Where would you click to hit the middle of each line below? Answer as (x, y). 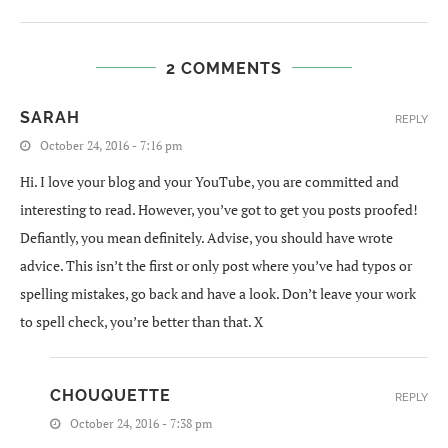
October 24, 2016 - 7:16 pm (111, 145)
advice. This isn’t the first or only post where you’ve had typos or (216, 265)
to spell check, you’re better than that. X (141, 321)
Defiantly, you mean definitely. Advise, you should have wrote (206, 237)
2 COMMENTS (224, 68)
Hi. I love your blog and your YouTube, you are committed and (209, 181)
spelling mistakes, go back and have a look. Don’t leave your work (218, 293)
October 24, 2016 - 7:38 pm (141, 423)
